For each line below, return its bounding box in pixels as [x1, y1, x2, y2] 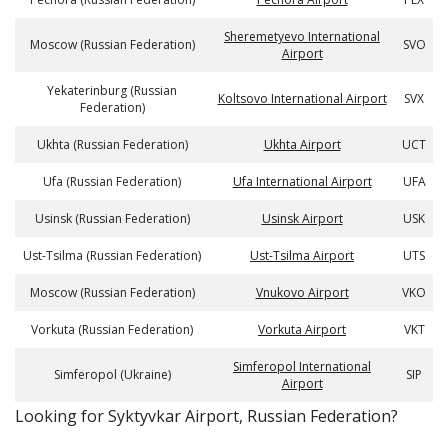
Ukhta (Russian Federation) [36, 136, 188, 153]
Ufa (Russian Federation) [43, 173, 181, 190]
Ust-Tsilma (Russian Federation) [23, 247, 201, 264]
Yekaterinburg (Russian [47, 82, 177, 99]
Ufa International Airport [232, 173, 372, 190]
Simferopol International [233, 358, 371, 375]
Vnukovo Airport [255, 284, 349, 301]
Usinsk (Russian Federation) [34, 210, 190, 227]
